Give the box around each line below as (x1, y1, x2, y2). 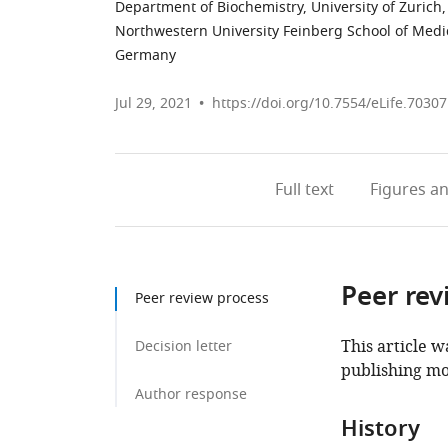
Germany (115, 45, 176, 66)
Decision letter (135, 336, 232, 357)
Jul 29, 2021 (115, 93, 192, 114)
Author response (135, 384, 247, 405)
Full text (274, 178, 334, 202)
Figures (369, 178, 426, 202)
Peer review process (135, 288, 269, 309)
